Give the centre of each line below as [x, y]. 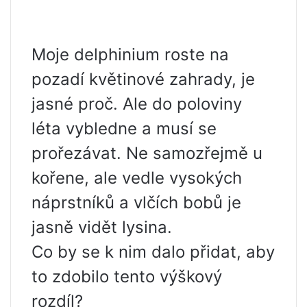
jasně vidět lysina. [102, 227]
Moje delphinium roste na [130, 54]
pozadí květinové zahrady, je [143, 79]
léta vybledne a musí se [124, 128]
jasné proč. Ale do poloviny [137, 104]
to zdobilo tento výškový [127, 277]
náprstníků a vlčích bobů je [136, 202]
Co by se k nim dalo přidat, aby [153, 252]
